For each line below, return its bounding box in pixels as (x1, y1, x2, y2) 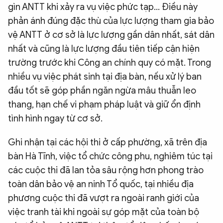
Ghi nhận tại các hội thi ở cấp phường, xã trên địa (8, 136, 207, 148)
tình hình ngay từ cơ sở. (8, 112, 103, 124)
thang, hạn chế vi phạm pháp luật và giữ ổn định (8, 99, 201, 110)
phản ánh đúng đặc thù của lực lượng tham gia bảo (8, 15, 214, 26)
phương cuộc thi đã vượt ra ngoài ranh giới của (8, 192, 199, 204)
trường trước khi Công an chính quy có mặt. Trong (8, 57, 211, 68)
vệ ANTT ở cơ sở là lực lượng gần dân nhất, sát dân (8, 29, 215, 40)
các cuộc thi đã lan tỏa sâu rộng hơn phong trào (8, 164, 204, 176)
